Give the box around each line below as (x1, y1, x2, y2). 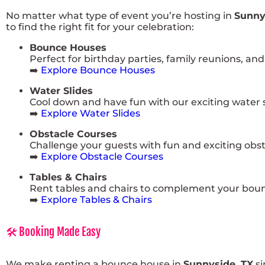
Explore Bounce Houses (41, 64, 155, 76)
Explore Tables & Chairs (41, 194, 152, 206)
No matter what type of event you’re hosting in (6, 10, 234, 22)
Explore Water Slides (41, 108, 140, 119)
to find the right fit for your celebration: (6, 21, 194, 33)
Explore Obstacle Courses (41, 151, 163, 163)
